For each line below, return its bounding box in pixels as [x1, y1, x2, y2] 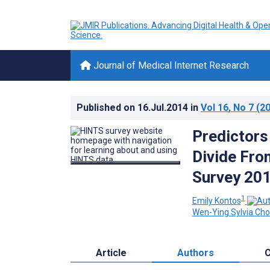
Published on [77, 102, 137, 113]
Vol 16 [201, 102, 228, 113]
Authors [177, 247, 214, 259]
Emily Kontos [192, 195, 241, 206]
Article [96, 247, 127, 259]
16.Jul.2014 [137, 102, 190, 113]
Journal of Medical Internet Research [91, 60, 249, 71]
